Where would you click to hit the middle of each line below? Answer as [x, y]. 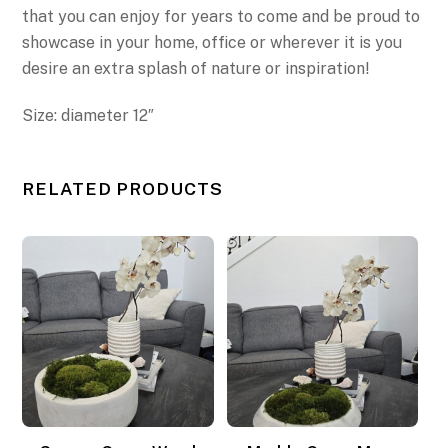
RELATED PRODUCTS [122, 189]
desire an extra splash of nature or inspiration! [196, 69]
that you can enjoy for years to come [160, 17]
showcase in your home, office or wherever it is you [212, 43]
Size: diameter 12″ [88, 115]
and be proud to [361, 17]
